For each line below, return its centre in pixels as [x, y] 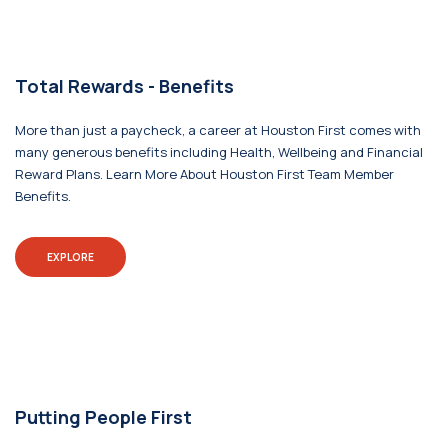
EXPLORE [70, 256]
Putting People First [103, 417]
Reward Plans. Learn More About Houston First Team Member [204, 174]
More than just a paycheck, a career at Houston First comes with [218, 130]
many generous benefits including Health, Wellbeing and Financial [219, 152]
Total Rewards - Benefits [124, 86]
